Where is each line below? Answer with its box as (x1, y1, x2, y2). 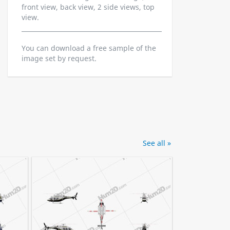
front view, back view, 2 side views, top (22, 2, 155, 12)
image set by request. (22, 53, 97, 63)
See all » (143, 138, 171, 148)
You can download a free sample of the (22, 43, 156, 53)
